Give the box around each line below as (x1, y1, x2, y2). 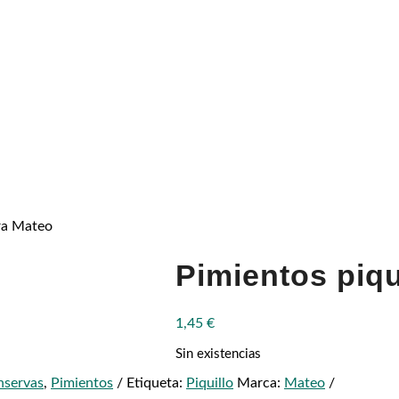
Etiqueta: (126, 376, 186, 391)
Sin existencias (175, 346, 262, 361)
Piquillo (186, 376, 233, 391)
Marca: (237, 376, 284, 391)
